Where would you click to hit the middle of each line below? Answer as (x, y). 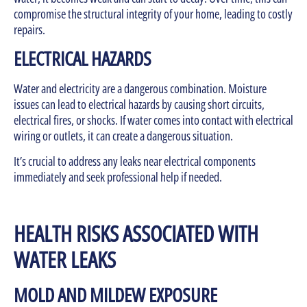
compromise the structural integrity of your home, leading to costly (153, 13)
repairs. (29, 29)
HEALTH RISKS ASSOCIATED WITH (136, 234)
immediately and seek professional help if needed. (118, 177)
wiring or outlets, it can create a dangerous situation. (124, 135)
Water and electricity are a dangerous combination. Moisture (140, 88)
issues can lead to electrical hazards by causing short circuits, (139, 104)
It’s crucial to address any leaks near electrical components (135, 161)
